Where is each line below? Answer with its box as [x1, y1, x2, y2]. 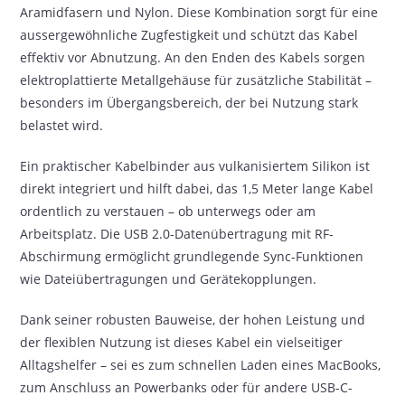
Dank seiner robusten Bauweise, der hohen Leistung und [20, 311, 366, 328]
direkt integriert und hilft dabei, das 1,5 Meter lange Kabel [20, 180, 374, 197]
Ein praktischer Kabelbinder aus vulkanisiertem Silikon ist [20, 157, 371, 174]
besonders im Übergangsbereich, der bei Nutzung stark [20, 94, 359, 111]
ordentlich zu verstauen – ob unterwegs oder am [20, 202, 316, 220]
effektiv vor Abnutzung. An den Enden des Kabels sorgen [20, 49, 366, 66]
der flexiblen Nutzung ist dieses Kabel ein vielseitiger [20, 334, 344, 351]
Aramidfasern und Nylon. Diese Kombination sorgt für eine [20, 4, 379, 21]
